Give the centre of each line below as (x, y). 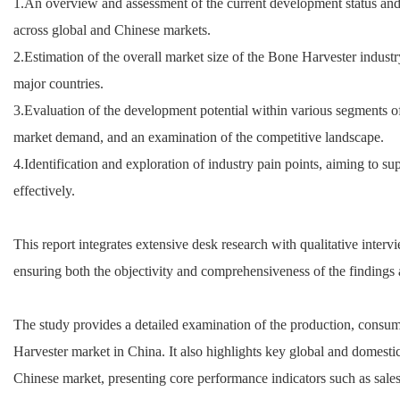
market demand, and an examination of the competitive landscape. (199, 137)
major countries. (58, 83)
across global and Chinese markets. (112, 29)
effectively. (44, 190)
